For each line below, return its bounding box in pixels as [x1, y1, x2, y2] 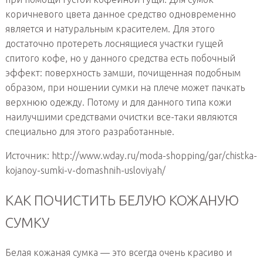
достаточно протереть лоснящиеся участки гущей [5, 38, 223, 49]
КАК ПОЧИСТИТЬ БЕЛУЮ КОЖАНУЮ [5, 192, 239, 208]
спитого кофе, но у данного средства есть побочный [5, 52, 235, 63]
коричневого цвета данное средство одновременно [5, 8, 236, 19]
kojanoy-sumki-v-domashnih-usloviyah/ [5, 164, 166, 176]
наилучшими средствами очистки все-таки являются [5, 111, 237, 122]
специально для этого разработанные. [5, 126, 174, 137]
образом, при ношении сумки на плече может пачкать [5, 82, 245, 93]
